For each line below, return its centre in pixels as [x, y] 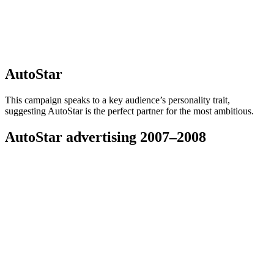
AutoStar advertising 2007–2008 [106, 137]
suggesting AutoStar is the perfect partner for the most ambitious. [129, 111]
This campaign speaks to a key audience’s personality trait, [117, 100]
